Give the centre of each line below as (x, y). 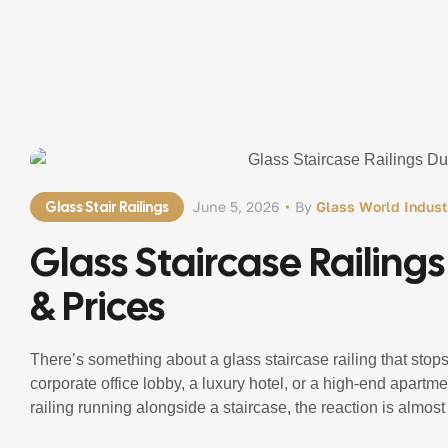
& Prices (97, 306)
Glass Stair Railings (107, 207)
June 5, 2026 (236, 206)
